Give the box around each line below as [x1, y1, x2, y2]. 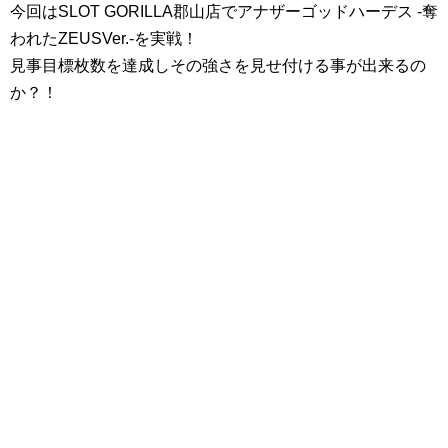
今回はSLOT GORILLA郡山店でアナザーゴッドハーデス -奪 [10, 2, 438, 20]
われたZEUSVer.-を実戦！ [10, 29, 198, 47]
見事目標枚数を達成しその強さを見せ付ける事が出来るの [10, 56, 426, 74]
